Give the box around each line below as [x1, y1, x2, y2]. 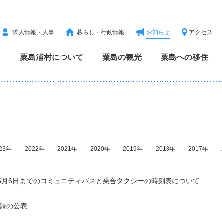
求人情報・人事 [12, 29, 54, 36]
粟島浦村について [20, 53, 83, 61]
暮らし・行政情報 [77, 29, 124, 36]
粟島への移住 [161, 53, 208, 61]
